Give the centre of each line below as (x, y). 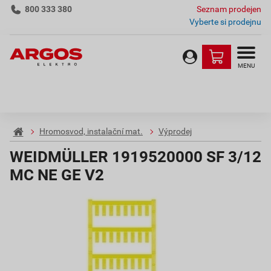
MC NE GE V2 (57, 175)
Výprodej (175, 132)
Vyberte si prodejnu (225, 22)
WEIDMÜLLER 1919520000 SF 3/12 (135, 157)
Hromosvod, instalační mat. (91, 132)
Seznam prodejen (229, 9)
